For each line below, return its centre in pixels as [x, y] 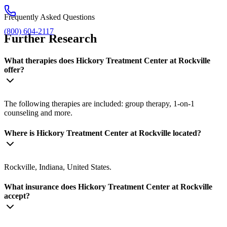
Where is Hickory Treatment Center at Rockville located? [103, 133]
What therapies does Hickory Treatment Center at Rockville [107, 61]
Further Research [50, 38]
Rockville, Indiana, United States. [58, 167]
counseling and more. [38, 113]
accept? [17, 196]
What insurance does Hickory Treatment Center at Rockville [108, 187]
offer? [14, 70]
